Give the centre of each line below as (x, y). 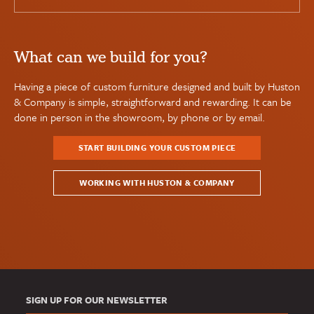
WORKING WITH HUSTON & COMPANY (157, 182)
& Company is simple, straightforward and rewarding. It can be (153, 101)
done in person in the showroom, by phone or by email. (139, 117)
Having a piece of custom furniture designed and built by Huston (157, 86)
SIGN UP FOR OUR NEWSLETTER (97, 300)
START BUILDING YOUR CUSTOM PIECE (157, 147)
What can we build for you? (111, 57)
